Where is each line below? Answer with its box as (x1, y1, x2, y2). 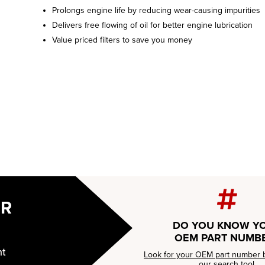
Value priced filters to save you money (51, 35, 192, 45)
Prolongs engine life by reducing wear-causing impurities (51, 5, 260, 15)
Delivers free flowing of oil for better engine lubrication (51, 20, 253, 30)
